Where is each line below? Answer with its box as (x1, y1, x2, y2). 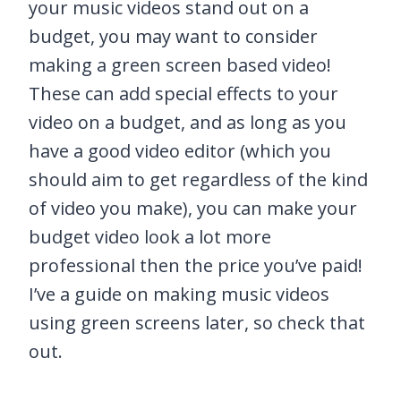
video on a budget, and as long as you (29, 110, 346, 135)
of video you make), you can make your (29, 196, 357, 221)
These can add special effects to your (29, 81, 338, 107)
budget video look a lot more (29, 225, 271, 250)
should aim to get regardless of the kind (29, 167, 368, 192)
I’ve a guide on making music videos (29, 282, 329, 307)
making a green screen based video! (29, 53, 331, 78)
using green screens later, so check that (29, 311, 365, 336)
